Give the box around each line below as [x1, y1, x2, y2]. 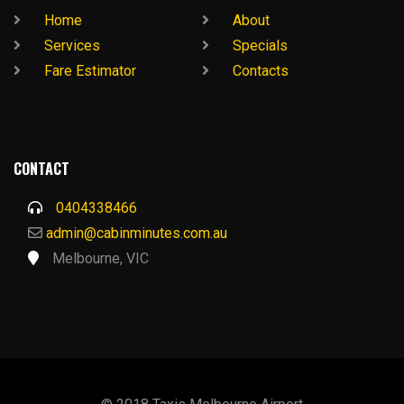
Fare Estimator [44, 62, 136, 79]
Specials [233, 37, 288, 54]
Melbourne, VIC [52, 250, 149, 267]
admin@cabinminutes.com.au [46, 225, 227, 242]
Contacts [233, 62, 289, 79]
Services [44, 37, 100, 54]
